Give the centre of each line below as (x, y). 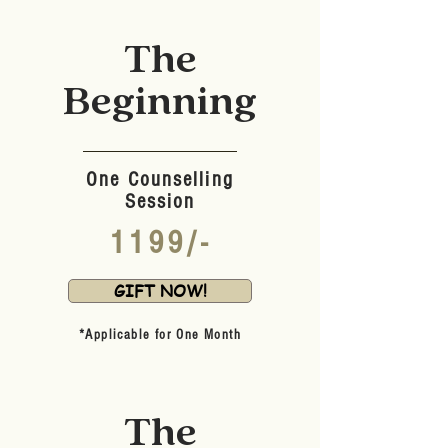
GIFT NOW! (160, 291)
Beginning (160, 102)
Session (160, 201)
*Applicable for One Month (160, 335)
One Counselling (160, 179)
